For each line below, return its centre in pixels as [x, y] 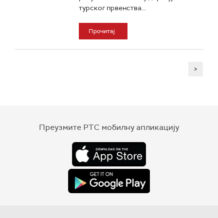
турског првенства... [112, 8]
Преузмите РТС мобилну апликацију [109, 127]
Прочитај [101, 31]
